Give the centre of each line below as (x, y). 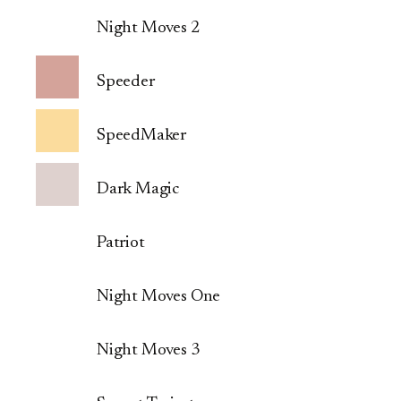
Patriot (121, 243)
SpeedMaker (142, 136)
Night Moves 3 (148, 351)
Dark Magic (138, 190)
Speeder (126, 82)
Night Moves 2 (148, 29)
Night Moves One (159, 297)
